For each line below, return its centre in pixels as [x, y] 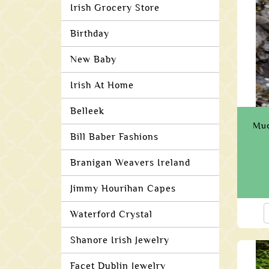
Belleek [87, 111]
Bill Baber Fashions [114, 137]
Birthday [90, 34]
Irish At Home [102, 85]
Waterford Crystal [111, 214]
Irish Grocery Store [115, 8]
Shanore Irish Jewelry [120, 240]
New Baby [93, 59]
